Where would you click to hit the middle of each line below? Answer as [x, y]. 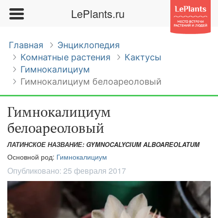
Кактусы [143, 57]
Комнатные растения [65, 57]
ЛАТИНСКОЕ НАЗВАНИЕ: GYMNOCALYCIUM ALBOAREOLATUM [103, 144]
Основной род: [32, 157]
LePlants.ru [98, 13]
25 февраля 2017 [95, 171]
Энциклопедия [89, 45]
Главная [26, 45]
